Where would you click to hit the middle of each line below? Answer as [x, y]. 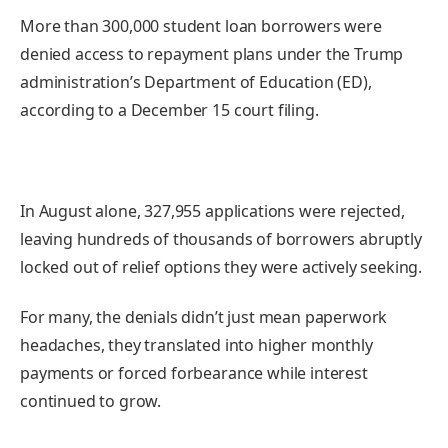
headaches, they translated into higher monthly [196, 344]
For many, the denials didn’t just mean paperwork [204, 316]
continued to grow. [91, 400]
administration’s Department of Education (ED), [196, 81]
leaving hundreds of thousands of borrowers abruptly [221, 239]
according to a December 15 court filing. [169, 109]
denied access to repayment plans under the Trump [212, 53]
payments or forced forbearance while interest [194, 372]
